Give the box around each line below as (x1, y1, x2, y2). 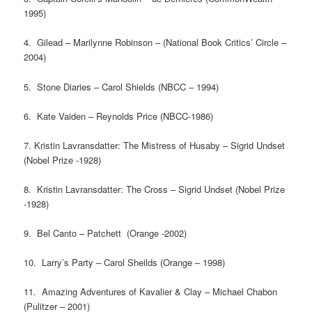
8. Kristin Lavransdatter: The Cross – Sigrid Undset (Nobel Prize (24, 182, 286, 196)
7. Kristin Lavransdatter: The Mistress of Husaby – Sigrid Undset (24, 138, 286, 152)
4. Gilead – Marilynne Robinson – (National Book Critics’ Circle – (24, 36, 287, 49)
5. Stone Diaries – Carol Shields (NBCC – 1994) (24, 79, 219, 93)
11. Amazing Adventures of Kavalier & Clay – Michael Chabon (24, 285, 278, 299)
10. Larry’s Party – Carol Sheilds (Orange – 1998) (24, 256, 226, 270)
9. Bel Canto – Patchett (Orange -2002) (24, 226, 187, 240)
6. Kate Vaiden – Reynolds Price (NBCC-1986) (24, 109, 214, 123)
